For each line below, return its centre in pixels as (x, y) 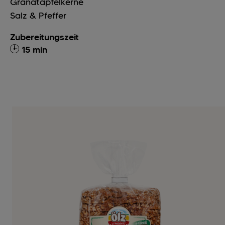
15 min (34, 50)
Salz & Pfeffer (38, 16)
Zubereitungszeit (44, 37)
